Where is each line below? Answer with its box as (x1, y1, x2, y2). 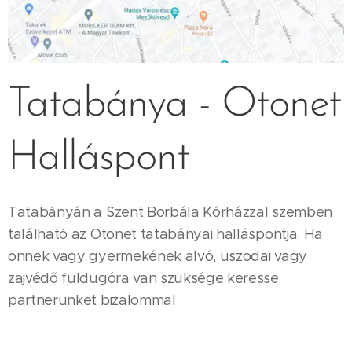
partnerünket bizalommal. (8, 291, 179, 309)
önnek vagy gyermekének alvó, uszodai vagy (8, 247, 307, 265)
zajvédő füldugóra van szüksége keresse (8, 269, 279, 287)
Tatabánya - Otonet (8, 83, 341, 126)
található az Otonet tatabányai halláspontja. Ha (8, 225, 323, 243)
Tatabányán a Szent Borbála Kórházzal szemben (8, 203, 332, 221)
